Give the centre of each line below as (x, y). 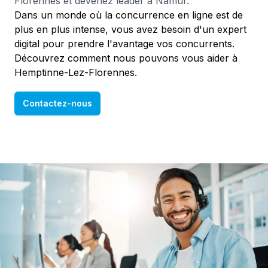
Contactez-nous (57, 103)
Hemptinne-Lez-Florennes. (76, 72)
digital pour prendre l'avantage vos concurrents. (124, 44)
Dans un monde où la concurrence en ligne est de (129, 15)
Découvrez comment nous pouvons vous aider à (126, 58)
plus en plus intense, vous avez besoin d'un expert (130, 29)
